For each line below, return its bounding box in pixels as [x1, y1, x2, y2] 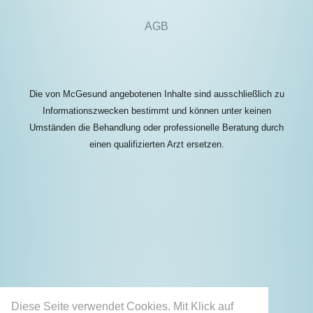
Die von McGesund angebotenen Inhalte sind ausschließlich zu [29, 88, 284, 99]
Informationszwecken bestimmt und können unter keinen [42, 105, 271, 116]
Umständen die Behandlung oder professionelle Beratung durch [29, 122, 284, 133]
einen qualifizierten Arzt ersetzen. [89, 138, 224, 150]
